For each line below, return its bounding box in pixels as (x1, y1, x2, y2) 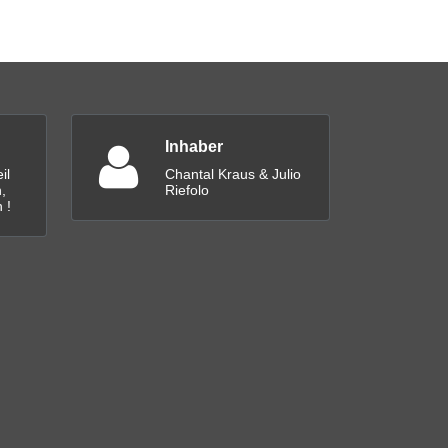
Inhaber (165, 138, 223, 156)
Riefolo (165, 182, 209, 199)
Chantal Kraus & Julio (165, 166, 301, 183)
